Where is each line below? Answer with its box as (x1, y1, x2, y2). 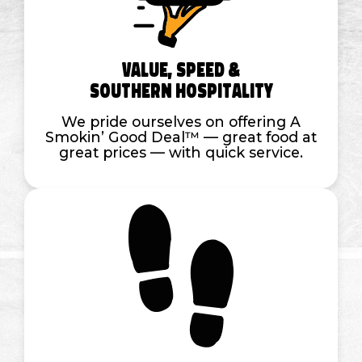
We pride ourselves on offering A (61, 112, 301, 130)
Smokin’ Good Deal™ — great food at (45, 128, 317, 145)
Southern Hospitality (89, 78, 273, 103)
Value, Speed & (122, 57, 240, 82)
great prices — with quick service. (59, 143, 303, 161)
